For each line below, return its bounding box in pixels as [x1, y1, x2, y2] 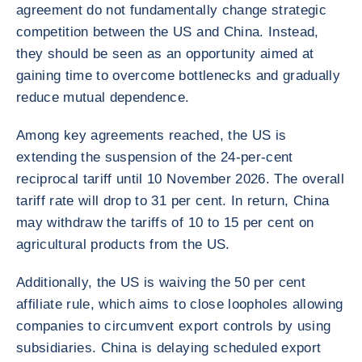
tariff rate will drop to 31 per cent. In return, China [16, 193, 330, 208]
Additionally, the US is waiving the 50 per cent [16, 275, 305, 290]
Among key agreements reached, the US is [16, 128, 287, 143]
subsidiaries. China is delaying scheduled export [16, 340, 322, 356]
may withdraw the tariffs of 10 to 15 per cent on [16, 215, 314, 230]
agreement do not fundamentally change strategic [16, 2, 326, 18]
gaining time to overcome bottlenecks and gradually [16, 68, 340, 83]
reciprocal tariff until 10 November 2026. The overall [16, 171, 345, 187]
